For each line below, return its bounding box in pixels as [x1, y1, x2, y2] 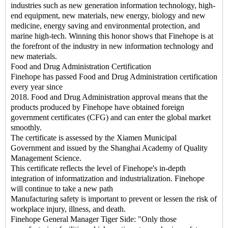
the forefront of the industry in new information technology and [11, 42, 213, 51]
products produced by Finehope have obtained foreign [11, 103, 184, 112]
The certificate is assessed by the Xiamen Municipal [11, 133, 177, 142]
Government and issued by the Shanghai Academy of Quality [11, 144, 208, 153]
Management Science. [11, 154, 81, 163]
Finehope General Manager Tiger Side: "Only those [11, 215, 177, 224]
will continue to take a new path [11, 184, 115, 193]
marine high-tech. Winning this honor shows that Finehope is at [11, 32, 213, 41]
